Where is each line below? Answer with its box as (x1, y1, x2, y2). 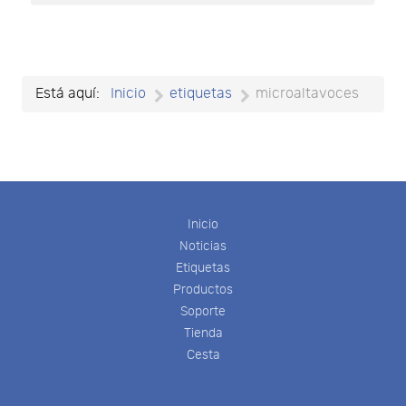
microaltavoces (256, 84, 359, 102)
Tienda (183, 325, 223, 342)
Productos (173, 282, 233, 298)
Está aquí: (35, 84, 107, 102)
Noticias (179, 238, 227, 255)
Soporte (180, 304, 226, 320)
